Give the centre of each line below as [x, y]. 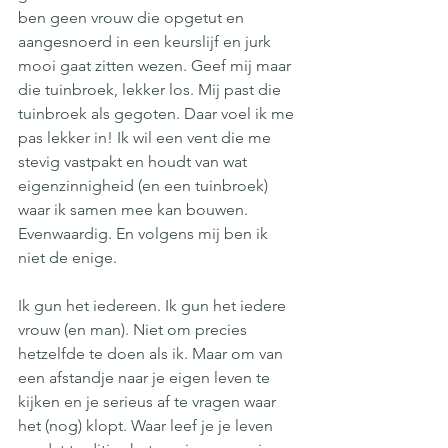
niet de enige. [67, 257]
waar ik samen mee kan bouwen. [135, 209]
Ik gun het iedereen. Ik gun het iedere [154, 305]
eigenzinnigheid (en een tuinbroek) [145, 185]
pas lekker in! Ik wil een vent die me [146, 137]
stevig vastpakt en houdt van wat [134, 161]
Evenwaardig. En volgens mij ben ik [145, 233]
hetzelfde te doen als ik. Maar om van [152, 353]
